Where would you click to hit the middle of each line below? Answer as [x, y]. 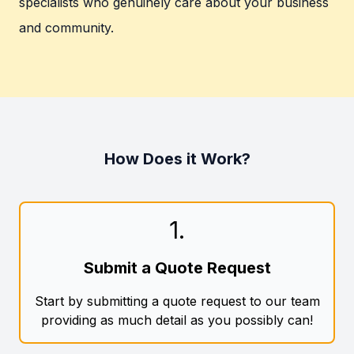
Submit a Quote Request [177, 268]
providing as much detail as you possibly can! [177, 320]
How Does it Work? [177, 159]
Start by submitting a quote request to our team [177, 301]
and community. [66, 28]
